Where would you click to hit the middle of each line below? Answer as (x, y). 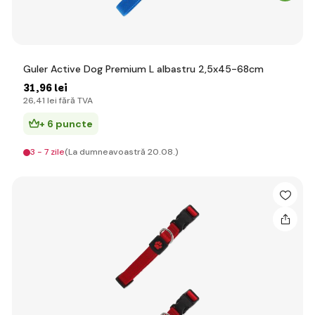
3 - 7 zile (47, 152)
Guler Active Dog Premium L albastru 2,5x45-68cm (143, 69)
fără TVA (75, 101)
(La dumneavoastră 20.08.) (122, 152)
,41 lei (45, 101)
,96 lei (52, 88)
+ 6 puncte (66, 124)
